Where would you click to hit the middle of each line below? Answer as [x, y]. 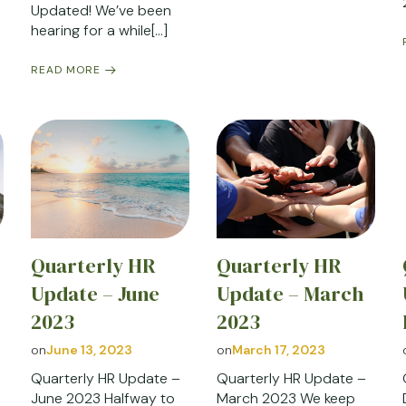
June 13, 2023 [89, 350]
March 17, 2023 [278, 350]
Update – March [290, 295]
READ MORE [65, 69]
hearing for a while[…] [99, 30]
